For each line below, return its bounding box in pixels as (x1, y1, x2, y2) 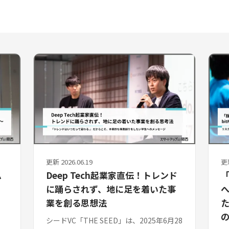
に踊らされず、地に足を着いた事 (46, 182, 176, 196)
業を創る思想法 (46, 196, 107, 210)
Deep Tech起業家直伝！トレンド (46, 169, 178, 182)
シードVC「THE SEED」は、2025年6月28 (46, 215, 183, 226)
